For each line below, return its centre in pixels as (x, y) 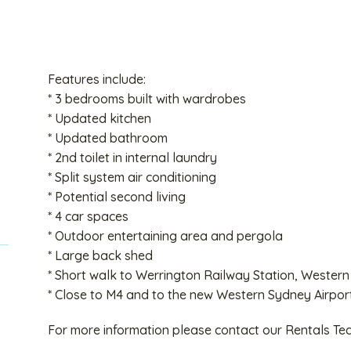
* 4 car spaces (88, 216)
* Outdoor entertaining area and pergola (165, 235)
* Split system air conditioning (132, 177)
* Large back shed (100, 255)
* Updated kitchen (99, 118)
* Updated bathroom (107, 138)
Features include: (96, 79)
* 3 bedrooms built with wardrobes (147, 98)
